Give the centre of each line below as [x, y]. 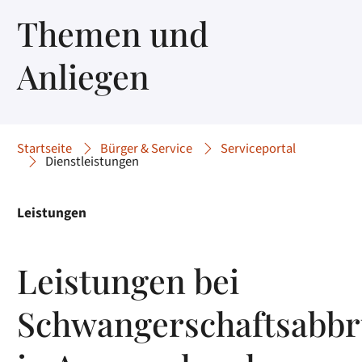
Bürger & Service [147, 149]
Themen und [113, 32]
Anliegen [84, 75]
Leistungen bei [128, 280]
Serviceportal [259, 149]
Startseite [45, 149]
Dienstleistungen [93, 162]
